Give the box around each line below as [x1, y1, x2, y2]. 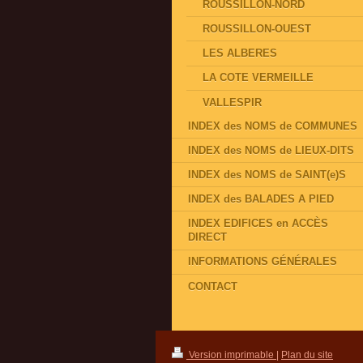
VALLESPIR [203, 96, 263, 109]
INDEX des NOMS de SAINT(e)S [188, 168, 346, 181]
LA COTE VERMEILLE [203, 71, 314, 84]
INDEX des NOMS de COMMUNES [188, 119, 357, 132]
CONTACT [188, 280, 237, 293]
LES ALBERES [203, 47, 278, 60]
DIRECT [188, 231, 227, 244]
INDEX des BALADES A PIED [188, 193, 334, 206]
